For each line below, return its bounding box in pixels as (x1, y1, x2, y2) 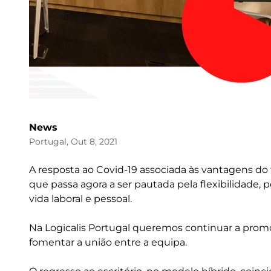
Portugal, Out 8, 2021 (29, 136, 117, 147)
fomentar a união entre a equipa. (29, 237, 187, 248)
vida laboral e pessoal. (29, 193, 132, 204)
